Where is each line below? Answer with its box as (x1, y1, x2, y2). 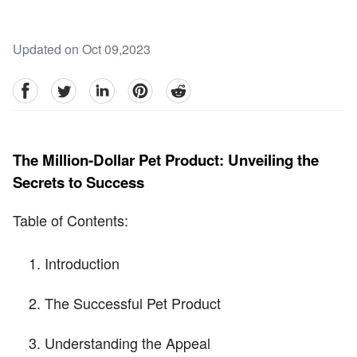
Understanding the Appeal (45, 332, 210, 354)
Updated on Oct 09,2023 (13, 40, 151, 59)
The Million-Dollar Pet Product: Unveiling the (13, 148, 319, 171)
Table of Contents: (13, 210, 128, 231)
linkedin (88, 77, 133, 96)
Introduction (45, 253, 120, 274)
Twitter (50, 77, 87, 96)
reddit (165, 77, 197, 96)
